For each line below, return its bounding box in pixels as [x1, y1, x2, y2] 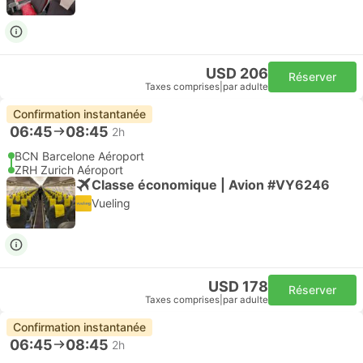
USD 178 [208, 278, 268, 295]
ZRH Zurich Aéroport [15, 163, 123, 177]
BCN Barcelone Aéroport [15, 149, 144, 163]
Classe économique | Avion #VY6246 [92, 176, 330, 193]
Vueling [92, 196, 130, 210]
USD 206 [206, 65, 268, 82]
